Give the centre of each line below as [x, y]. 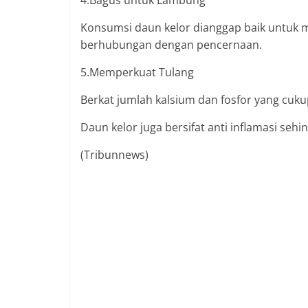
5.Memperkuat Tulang [137, 73]
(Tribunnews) [114, 155]
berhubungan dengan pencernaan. [171, 45]
